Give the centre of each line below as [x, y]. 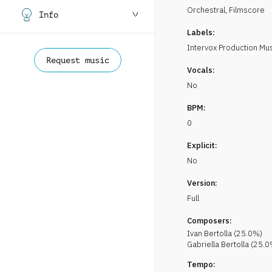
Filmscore [247, 10]
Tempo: [201, 264]
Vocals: [201, 70]
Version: [202, 183]
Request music [77, 60]
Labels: [201, 32]
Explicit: [202, 145]
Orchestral [206, 10]
